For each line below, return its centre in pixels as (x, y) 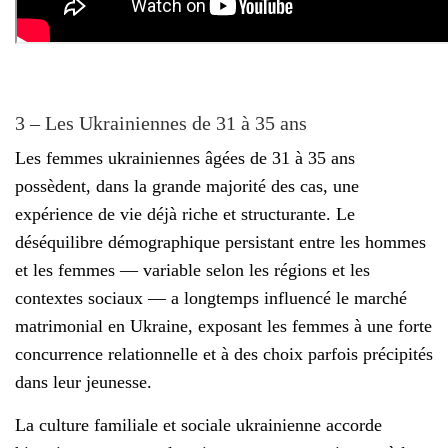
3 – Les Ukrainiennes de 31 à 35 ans (163, 122)
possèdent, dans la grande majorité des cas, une (187, 186)
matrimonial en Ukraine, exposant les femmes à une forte (223, 326)
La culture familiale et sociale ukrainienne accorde (198, 425)
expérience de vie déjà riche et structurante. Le (185, 214)
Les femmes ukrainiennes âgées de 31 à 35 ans (185, 158)
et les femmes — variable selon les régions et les (192, 270)
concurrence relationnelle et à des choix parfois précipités (224, 354)
